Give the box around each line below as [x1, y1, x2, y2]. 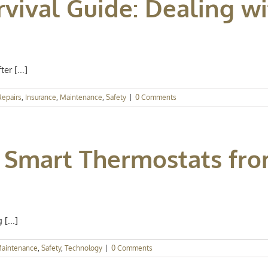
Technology [65, 243, 102, 252]
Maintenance [60, 93, 102, 102]
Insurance [25, 93, 56, 102]
